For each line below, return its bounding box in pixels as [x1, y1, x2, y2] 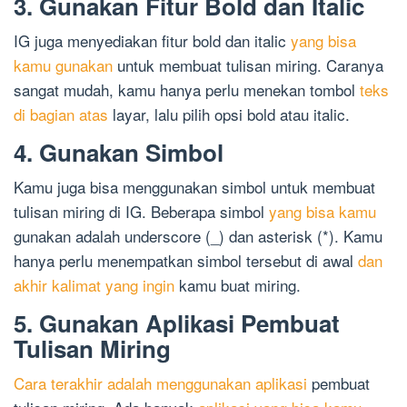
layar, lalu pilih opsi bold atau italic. [108, 103, 350, 126]
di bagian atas [14, 103, 108, 126]
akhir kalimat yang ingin [14, 273, 174, 297]
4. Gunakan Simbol [14, 135, 223, 170]
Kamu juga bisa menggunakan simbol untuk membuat [14, 175, 375, 199]
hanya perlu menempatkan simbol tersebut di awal [14, 249, 358, 273]
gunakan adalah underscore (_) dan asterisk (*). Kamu [14, 224, 382, 248]
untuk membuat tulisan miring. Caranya [113, 54, 383, 77]
